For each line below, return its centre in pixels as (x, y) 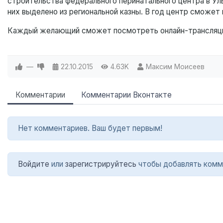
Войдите (34, 164)
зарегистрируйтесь (101, 164)
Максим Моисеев (175, 67)
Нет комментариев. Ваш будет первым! (90, 128)
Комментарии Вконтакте (126, 95)
